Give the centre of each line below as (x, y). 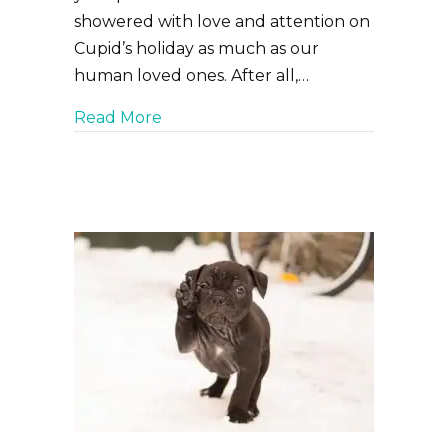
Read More (118, 117)
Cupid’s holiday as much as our (196, 48)
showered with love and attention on (222, 21)
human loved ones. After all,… (191, 75)
